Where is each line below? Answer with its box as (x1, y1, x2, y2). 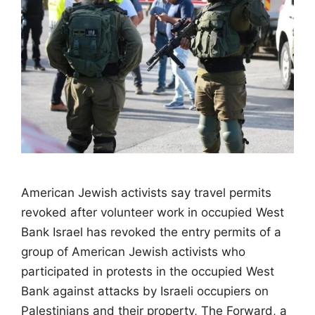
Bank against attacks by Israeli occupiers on (21, 283, 269, 298)
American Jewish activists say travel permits (21, 185, 271, 200)
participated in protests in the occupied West (21, 264, 274, 278)
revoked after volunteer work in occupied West (21, 205, 284, 219)
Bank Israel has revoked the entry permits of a (21, 224, 281, 239)
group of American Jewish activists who (21, 244, 245, 259)
